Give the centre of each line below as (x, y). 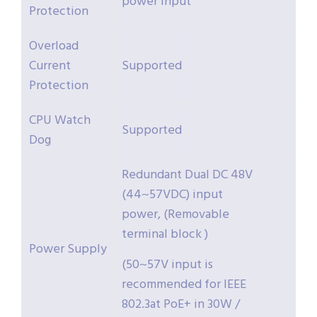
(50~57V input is (167, 265)
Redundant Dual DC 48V (187, 175)
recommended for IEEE (184, 285)
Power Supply (68, 250)
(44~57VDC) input (172, 195)
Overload (54, 47)
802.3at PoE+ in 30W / (181, 305)
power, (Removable (175, 215)
